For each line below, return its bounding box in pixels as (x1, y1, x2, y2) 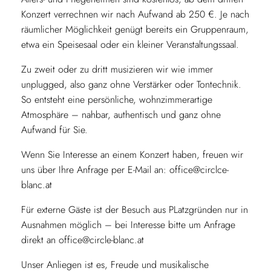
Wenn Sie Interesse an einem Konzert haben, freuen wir (21, 147, 243, 162)
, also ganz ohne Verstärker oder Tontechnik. (64, 77, 241, 91)
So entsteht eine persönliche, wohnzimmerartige (21, 92, 212, 106)
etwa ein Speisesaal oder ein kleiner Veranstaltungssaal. (21, 37, 239, 51)
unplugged (21, 77, 64, 91)
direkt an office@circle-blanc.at (21, 232, 144, 247)
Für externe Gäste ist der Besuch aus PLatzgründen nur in (21, 202, 248, 217)
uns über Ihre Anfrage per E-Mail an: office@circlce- (21, 162, 229, 177)
